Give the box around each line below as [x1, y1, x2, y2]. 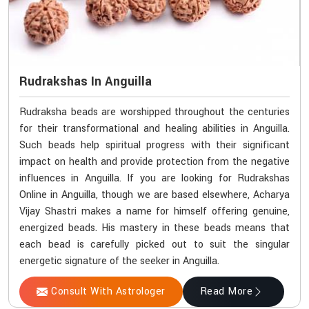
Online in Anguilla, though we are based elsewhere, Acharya [19, 188, 290, 203]
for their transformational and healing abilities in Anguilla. [19, 121, 290, 137]
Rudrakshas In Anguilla [19, 72, 152, 91]
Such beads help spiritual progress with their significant [19, 138, 290, 153]
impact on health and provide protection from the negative [19, 154, 290, 170]
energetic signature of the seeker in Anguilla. [19, 254, 219, 269]
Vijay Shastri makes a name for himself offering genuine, [19, 204, 290, 219]
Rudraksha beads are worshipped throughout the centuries [19, 105, 290, 120]
